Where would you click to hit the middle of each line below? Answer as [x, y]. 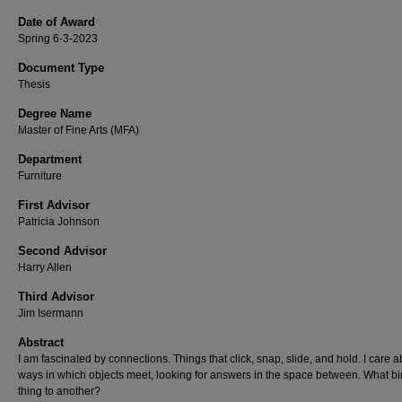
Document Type [61, 68]
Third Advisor [56, 297]
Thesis [34, 84]
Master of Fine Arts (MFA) [79, 130]
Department [50, 159]
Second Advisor [62, 251]
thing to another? [59, 391]
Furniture [40, 176]
